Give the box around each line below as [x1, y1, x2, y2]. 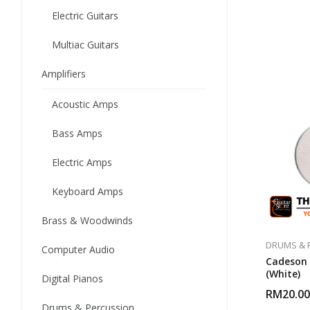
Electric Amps [52, 156, 112, 169]
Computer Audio [42, 243, 115, 256]
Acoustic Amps [52, 98, 118, 111]
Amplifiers [42, 67, 86, 80]
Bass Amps [52, 127, 102, 140]
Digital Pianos [42, 272, 103, 285]
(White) [265, 266, 300, 280]
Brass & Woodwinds [42, 214, 133, 227]
